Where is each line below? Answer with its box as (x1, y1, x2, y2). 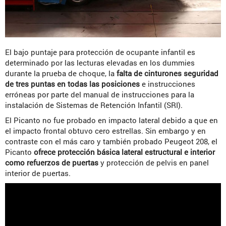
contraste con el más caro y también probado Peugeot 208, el (5, 136, 217, 146)
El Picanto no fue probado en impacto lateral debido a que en (5, 115, 218, 125)
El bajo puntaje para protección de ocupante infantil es (5, 46, 195, 57)
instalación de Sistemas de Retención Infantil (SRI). (5, 99, 183, 110)
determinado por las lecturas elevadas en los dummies (5, 57, 195, 68)
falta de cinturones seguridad (117, 68, 218, 78)
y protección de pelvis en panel (98, 157, 209, 167)
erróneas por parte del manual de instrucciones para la (5, 89, 194, 99)
